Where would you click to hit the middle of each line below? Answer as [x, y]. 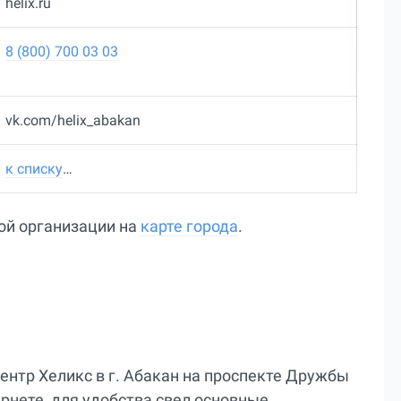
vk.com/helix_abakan [73, 121]
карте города [189, 226]
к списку [34, 169]
